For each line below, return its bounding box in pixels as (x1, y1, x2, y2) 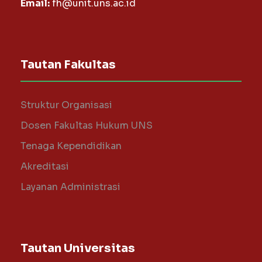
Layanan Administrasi (20, 181, 120, 193)
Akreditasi (20, 160, 69, 173)
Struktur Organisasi (20, 99, 112, 111)
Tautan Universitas (20, 241, 135, 256)
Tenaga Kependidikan (20, 140, 122, 152)
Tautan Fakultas (20, 57, 116, 72)
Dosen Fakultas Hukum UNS (20, 119, 153, 132)
